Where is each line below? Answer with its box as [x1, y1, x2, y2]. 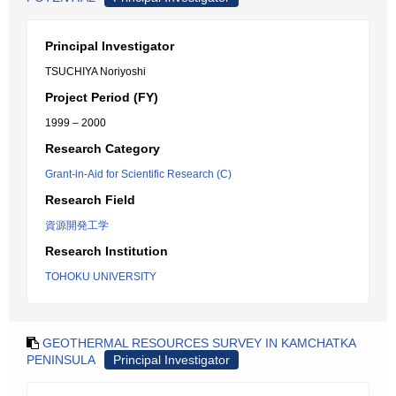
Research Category [45, 141, 160, 156]
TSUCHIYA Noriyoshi [45, 65, 146, 78]
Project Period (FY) [45, 90, 158, 104]
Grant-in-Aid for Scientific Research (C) [45, 168, 232, 180]
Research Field [45, 193, 135, 207]
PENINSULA [27, 353, 95, 367]
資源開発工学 [45, 219, 109, 232]
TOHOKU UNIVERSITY [45, 270, 156, 283]
